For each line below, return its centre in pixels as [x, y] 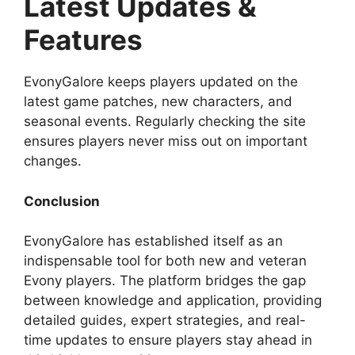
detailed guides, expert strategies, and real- [165, 321]
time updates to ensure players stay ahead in [168, 340]
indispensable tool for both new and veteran [165, 261]
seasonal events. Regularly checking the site [165, 122]
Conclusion [62, 201]
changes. [53, 161]
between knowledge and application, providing [173, 301]
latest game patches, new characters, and [158, 102]
